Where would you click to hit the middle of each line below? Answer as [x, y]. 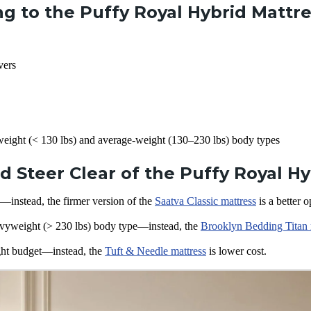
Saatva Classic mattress [205, 201]
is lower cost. [238, 251]
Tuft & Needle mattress [155, 251]
